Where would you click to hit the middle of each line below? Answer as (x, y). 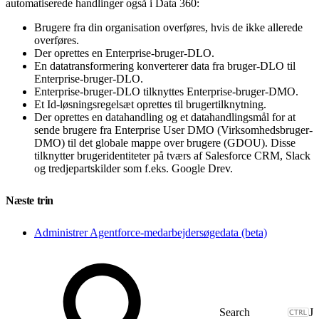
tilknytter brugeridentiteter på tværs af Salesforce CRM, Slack (172, 155)
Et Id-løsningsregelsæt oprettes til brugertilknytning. (150, 104)
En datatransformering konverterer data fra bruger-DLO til (165, 66)
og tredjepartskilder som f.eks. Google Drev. (134, 168)
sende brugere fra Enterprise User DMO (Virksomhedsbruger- (173, 130)
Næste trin (31, 200)
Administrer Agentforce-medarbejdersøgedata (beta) (151, 232)
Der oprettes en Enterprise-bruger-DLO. (124, 53)
